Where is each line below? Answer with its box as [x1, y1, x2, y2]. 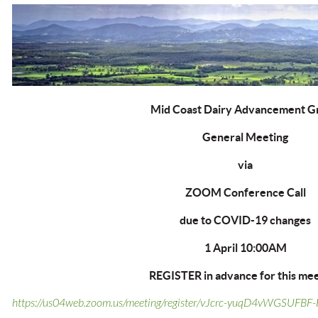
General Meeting [202, 131, 288, 144]
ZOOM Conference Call [185, 186, 306, 199]
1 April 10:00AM [204, 241, 287, 255]
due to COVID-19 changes [180, 214, 311, 227]
